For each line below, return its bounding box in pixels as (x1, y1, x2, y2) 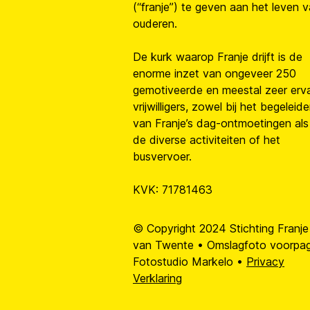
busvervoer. (133, 149, 192, 163)
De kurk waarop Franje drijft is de (133, 50, 302, 64)
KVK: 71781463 (133, 183, 212, 197)
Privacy (246, 255, 284, 268)
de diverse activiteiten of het (133, 133, 280, 147)
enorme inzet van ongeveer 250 (133, 66, 296, 80)
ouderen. (133, 17, 177, 30)
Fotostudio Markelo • (133, 255, 246, 268)
